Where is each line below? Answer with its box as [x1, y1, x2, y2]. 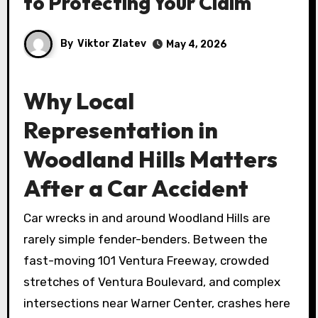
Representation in [23, 116, 218, 144]
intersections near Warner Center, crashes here [23, 296, 290, 311]
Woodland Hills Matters [23, 145, 278, 173]
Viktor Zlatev [77, 37, 146, 50]
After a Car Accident [23, 174, 248, 202]
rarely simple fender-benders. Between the [23, 232, 268, 247]
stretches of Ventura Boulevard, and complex [23, 275, 280, 290]
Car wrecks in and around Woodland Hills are [23, 211, 31, 226]
